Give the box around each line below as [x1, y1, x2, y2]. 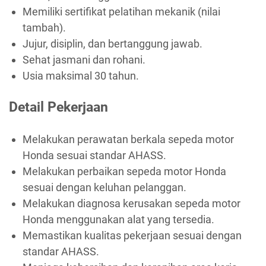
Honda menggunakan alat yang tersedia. [22, 213, 214, 226]
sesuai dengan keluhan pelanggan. [22, 180, 186, 194]
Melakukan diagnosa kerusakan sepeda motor [22, 197, 240, 210]
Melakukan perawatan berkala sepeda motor [22, 132, 234, 145]
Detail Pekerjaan [9, 99, 108, 116]
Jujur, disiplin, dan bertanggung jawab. [22, 37, 202, 50]
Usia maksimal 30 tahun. [22, 69, 139, 82]
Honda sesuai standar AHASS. [22, 148, 166, 161]
